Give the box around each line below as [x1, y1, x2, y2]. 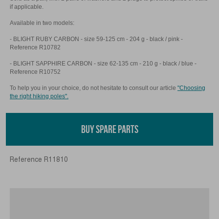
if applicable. [10, 3, 44, 10]
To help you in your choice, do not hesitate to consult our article [10, 84, 177, 91]
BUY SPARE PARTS [81, 123, 138, 135]
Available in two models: [10, 19, 74, 26]
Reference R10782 [10, 44, 61, 51]
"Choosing [177, 84, 205, 91]
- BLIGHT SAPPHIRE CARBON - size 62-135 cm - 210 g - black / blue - [10, 60, 197, 67]
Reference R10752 [10, 68, 61, 75]
